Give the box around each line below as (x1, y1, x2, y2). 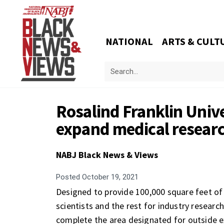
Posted (56, 172, 80, 181)
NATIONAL (105, 35, 153, 48)
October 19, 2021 (80, 172, 138, 181)
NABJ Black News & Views (56, 149, 158, 160)
